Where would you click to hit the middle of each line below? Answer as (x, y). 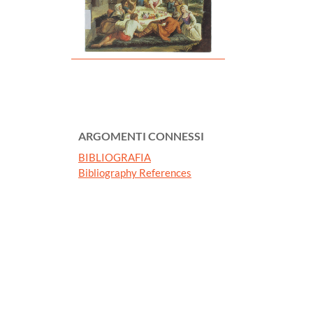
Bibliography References (135, 173)
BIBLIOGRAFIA (115, 158)
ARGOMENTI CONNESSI (141, 136)
